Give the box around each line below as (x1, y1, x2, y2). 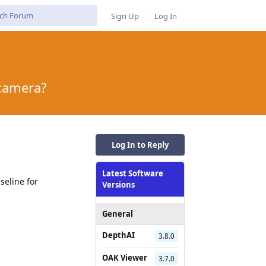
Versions (102, 179, 135, 190)
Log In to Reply (112, 139, 169, 150)
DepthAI (102, 229, 135, 240)
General (102, 208, 133, 219)
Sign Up (111, 10, 139, 21)
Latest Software (102, 167, 163, 179)
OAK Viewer (102, 252, 147, 263)
